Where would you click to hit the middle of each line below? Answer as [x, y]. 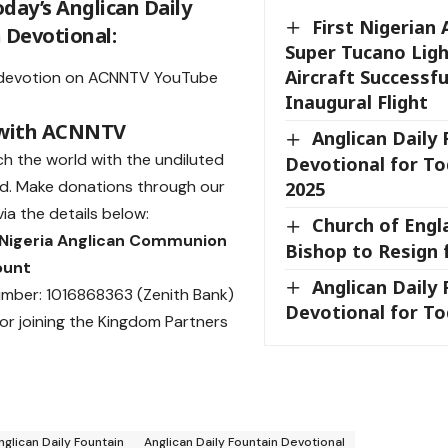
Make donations [74, 187]
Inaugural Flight [356, 102]
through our [179, 187]
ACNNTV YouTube [153, 78]
